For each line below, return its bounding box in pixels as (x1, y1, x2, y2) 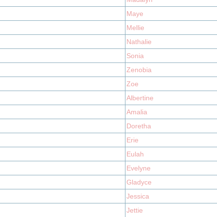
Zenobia (126, 66, 152, 74)
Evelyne (126, 164, 151, 172)
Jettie (126, 206, 143, 214)
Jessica (126, 192, 149, 200)
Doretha (126, 122, 151, 130)
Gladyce (126, 178, 152, 186)
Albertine (126, 94, 154, 102)
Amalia (126, 108, 147, 116)
